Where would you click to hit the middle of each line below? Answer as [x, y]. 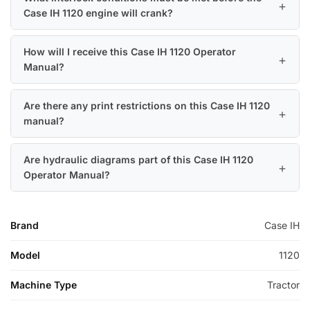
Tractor [283, 285]
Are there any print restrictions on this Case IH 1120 [147, 106]
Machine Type [44, 285]
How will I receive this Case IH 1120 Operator [130, 52]
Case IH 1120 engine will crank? [98, 13]
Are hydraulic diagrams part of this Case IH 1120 [138, 160]
